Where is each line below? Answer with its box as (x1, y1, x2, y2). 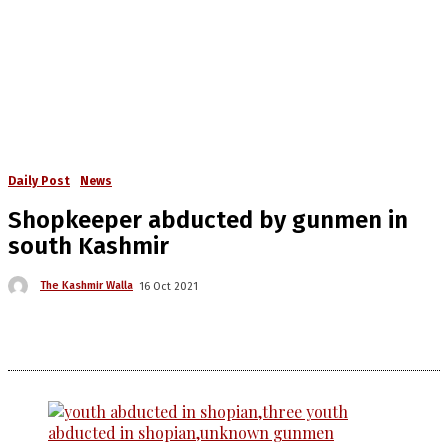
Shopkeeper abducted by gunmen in (8, 206, 408, 234)
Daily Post (8, 174, 70, 188)
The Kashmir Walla (40, 279, 133, 293)
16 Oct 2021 (139, 279, 198, 293)
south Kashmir (8, 232, 169, 260)
